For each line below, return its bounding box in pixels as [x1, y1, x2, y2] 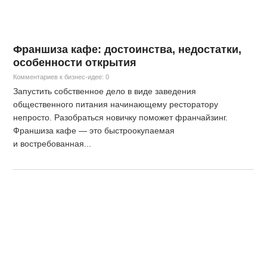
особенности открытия [13, 57, 137, 69]
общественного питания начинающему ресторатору [13, 100, 219, 110]
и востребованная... [13, 139, 92, 149]
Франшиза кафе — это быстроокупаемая [13, 126, 175, 136]
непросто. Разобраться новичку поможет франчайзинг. [13, 113, 228, 123]
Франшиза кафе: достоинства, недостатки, [13, 44, 242, 56]
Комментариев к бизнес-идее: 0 [13, 73, 110, 81]
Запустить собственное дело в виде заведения [13, 86, 197, 97]
